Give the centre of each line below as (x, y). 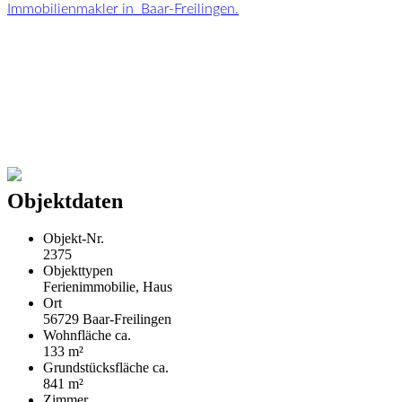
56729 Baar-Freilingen (107, 319)
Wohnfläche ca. (87, 336)
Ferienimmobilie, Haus (108, 287)
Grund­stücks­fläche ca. (106, 368)
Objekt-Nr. (74, 239)
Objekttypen (78, 271)
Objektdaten (65, 201)
